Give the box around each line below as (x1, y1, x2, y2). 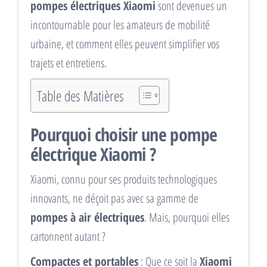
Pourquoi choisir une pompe (30, 122, 218, 147)
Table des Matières (37, 86, 124, 105)
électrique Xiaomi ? (30, 142, 156, 167)
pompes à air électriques (30, 209, 144, 226)
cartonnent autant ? (30, 228, 105, 245)
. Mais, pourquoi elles (144, 209, 229, 226)
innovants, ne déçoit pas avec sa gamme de (30, 190, 198, 207)
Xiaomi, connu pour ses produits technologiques (30, 171, 217, 188)
